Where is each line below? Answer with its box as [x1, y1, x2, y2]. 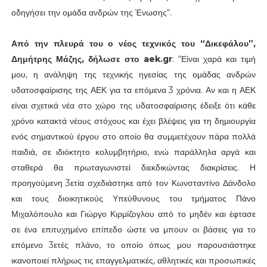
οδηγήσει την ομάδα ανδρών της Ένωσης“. [11, 7, 172, 18]
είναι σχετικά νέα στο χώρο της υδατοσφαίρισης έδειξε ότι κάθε [11, 100, 256, 111]
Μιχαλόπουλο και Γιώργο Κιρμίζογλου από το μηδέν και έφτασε [11, 208, 256, 219]
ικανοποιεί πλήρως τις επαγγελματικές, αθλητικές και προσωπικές [11, 254, 256, 266]
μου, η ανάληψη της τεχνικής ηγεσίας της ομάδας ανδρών [11, 69, 256, 80]
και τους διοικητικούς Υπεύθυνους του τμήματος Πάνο [11, 193, 256, 204]
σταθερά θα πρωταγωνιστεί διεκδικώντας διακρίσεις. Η [11, 162, 256, 173]
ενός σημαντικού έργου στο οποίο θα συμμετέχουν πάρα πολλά [11, 131, 256, 142]
